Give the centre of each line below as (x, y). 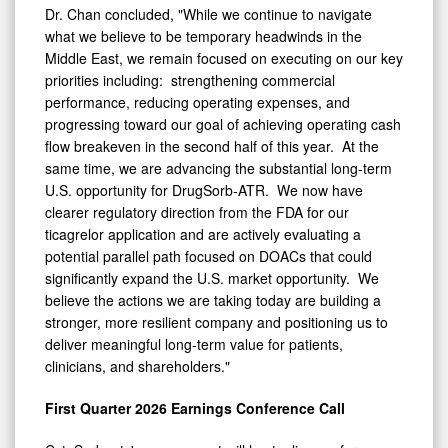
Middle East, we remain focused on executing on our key (224, 58)
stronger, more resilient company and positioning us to (216, 322)
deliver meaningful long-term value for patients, (194, 344)
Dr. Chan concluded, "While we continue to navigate (208, 14)
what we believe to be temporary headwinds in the (203, 36)
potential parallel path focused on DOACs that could (208, 256)
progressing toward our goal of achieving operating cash (223, 124)
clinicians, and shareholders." (141, 366)
